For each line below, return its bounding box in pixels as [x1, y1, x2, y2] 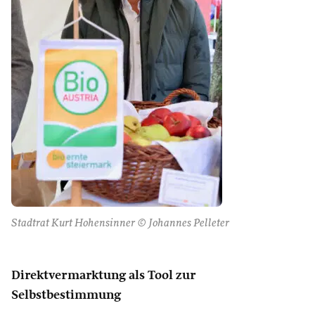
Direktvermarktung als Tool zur [11, 269, 195, 282]
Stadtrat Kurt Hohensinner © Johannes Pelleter [11, 218, 229, 229]
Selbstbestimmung [11, 289, 121, 302]
